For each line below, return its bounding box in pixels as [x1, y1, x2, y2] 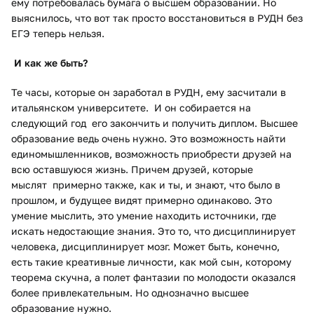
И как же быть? [14, 56, 88, 69]
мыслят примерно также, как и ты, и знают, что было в [11, 178, 280, 191]
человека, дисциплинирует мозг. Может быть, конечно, [11, 240, 280, 252]
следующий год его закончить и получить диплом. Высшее [11, 116, 298, 129]
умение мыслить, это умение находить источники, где [11, 209, 276, 221]
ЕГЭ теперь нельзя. [11, 27, 107, 39]
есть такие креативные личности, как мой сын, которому [11, 255, 292, 268]
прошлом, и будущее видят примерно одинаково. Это [11, 193, 272, 206]
